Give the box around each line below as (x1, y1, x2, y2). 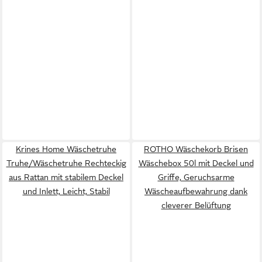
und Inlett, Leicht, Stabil (22, 187, 110, 196)
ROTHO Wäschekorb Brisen (144, 144, 248, 154)
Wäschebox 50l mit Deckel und (138, 158, 254, 168)
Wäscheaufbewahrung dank (144, 187, 247, 196)
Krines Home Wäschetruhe (16, 144, 116, 154)
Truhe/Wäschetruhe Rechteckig (6, 158, 126, 168)
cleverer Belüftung (161, 201, 231, 210)
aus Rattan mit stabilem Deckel (9, 173, 123, 182)
